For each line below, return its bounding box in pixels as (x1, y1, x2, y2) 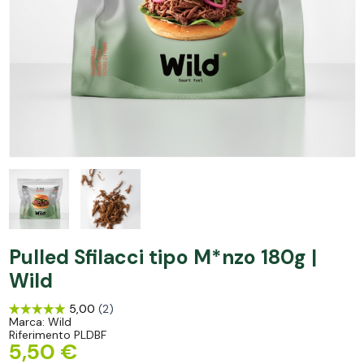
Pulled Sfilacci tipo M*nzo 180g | (8, 244, 317, 271)
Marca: (8, 314, 45, 329)
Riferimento (8, 327, 71, 342)
